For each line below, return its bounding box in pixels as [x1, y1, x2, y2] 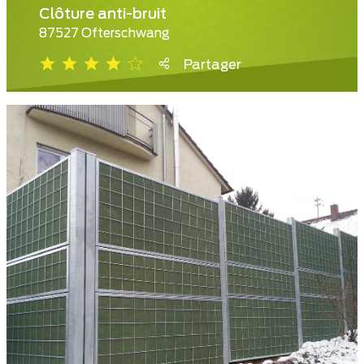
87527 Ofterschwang [39, 28, 170, 41]
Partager [184, 58, 241, 72]
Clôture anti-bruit [39, 7, 167, 23]
